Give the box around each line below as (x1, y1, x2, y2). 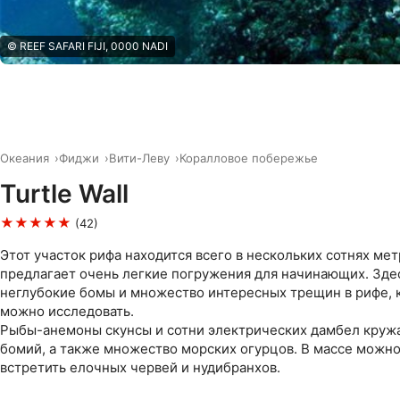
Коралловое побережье (179, 151, 318, 165)
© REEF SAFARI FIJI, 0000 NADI (7, 39, 168, 53)
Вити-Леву (108, 151, 170, 165)
